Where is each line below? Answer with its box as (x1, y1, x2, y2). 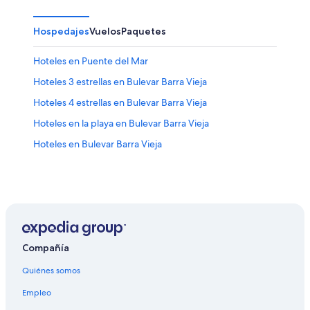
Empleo (22, 287, 51, 299)
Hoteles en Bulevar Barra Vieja (33, 137, 162, 150)
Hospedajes (33, 24, 89, 37)
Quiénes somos (22, 265, 80, 277)
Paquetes (121, 24, 166, 37)
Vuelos (89, 24, 121, 37)
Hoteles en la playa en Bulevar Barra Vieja (33, 116, 209, 129)
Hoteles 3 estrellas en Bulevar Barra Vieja (33, 75, 207, 88)
